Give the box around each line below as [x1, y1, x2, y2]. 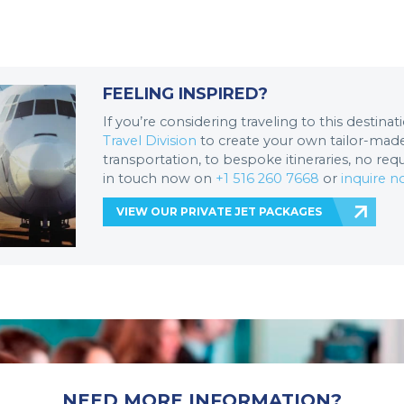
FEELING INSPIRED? [103, 83, 268, 104]
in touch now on [103, 170, 216, 187]
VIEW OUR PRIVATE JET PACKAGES [116, 204, 322, 218]
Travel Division [103, 132, 197, 149]
